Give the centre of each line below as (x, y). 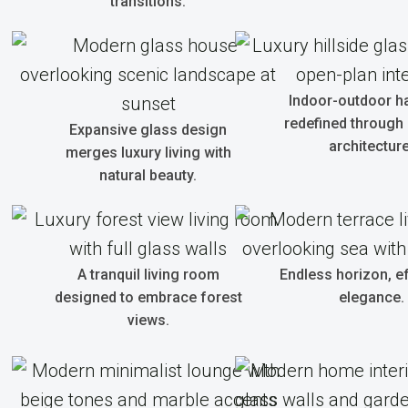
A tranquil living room (148, 275)
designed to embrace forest (148, 297)
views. (148, 320)
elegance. (371, 297)
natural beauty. (148, 175)
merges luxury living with (148, 153)
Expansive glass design (148, 130)
